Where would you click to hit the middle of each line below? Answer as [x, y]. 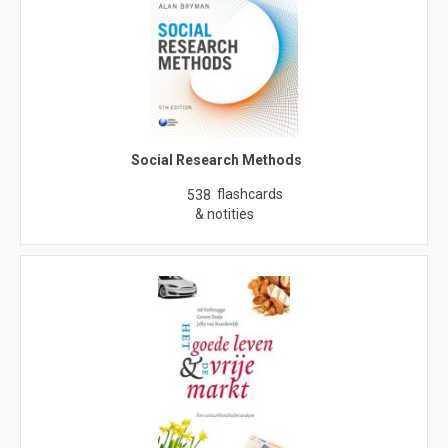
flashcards [250, 194]
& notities [224, 214]
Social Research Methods [216, 160]
